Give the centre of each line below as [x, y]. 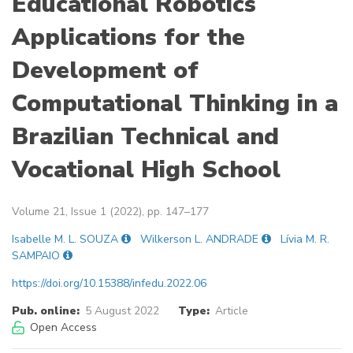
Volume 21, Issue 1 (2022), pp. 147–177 [110, 212]
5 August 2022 [122, 311]
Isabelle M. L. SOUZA [65, 240]
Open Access [63, 328]
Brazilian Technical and [145, 137]
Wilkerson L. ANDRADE [199, 240]
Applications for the [128, 38]
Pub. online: [46, 311]
